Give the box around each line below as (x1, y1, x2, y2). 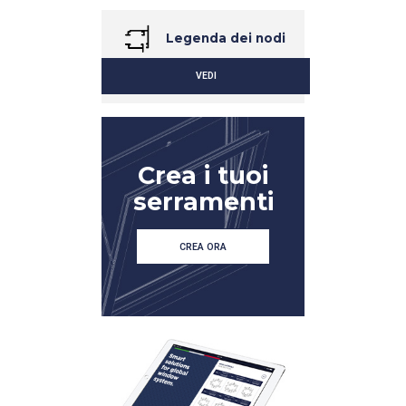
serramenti (132, 187, 274, 217)
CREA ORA (179, 241, 227, 254)
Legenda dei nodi (161, 30, 285, 45)
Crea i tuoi (138, 160, 268, 191)
